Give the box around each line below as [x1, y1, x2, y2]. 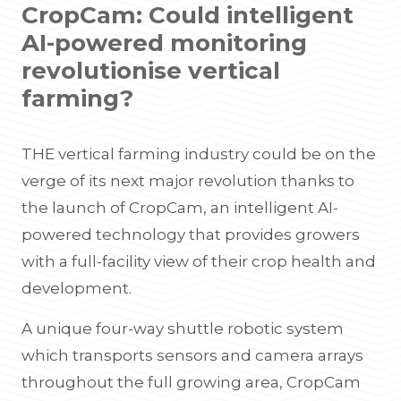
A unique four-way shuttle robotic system [21, 320, 344, 337]
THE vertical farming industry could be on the [21, 145, 376, 163]
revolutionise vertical [21, 56, 280, 85]
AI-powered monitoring [21, 29, 307, 57]
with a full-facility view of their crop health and [21, 252, 376, 270]
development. [21, 279, 132, 297]
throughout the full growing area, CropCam [21, 373, 361, 391]
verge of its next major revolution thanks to [21, 172, 354, 190]
